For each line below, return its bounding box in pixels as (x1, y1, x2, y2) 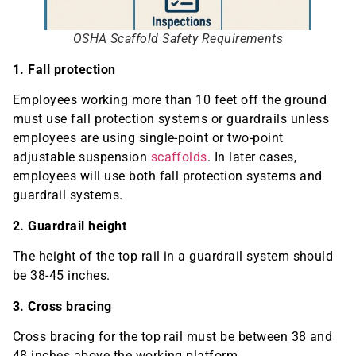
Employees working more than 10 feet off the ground (13, 92, 327, 108)
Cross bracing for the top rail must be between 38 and (13, 328, 333, 344)
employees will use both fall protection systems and (13, 168, 323, 184)
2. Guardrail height (13, 218, 127, 234)
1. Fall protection (13, 62, 116, 78)
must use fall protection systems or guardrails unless (13, 111, 330, 127)
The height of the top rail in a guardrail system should (13, 249, 334, 265)
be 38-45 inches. (13, 268, 110, 284)
